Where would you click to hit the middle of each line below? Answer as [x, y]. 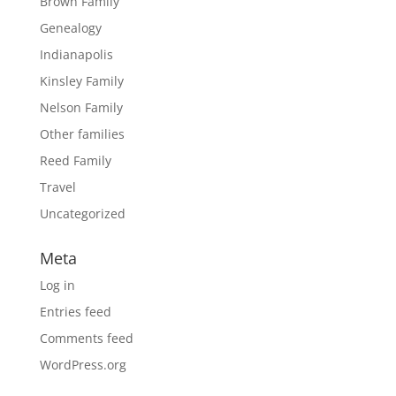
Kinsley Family [81, 80]
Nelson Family [81, 107]
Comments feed [86, 338]
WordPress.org [83, 364]
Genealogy [70, 27]
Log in [57, 285]
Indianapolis [76, 54]
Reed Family [75, 160]
